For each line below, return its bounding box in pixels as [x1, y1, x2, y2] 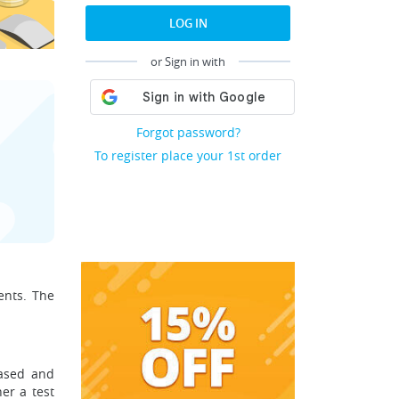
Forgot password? [135, 124, 240, 141]
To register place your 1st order [94, 147, 281, 164]
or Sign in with [151, 53, 225, 69]
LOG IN [168, 15, 208, 31]
